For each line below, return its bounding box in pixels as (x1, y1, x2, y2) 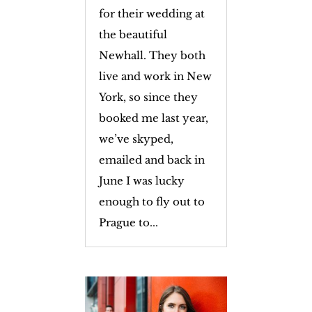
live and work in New (98, 69, 212, 83)
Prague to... (98, 215, 158, 229)
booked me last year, (98, 111, 208, 125)
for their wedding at (98, 6, 205, 20)
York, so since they (98, 90, 198, 104)
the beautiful (98, 27, 167, 41)
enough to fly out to (98, 194, 205, 208)
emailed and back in (98, 153, 205, 166)
